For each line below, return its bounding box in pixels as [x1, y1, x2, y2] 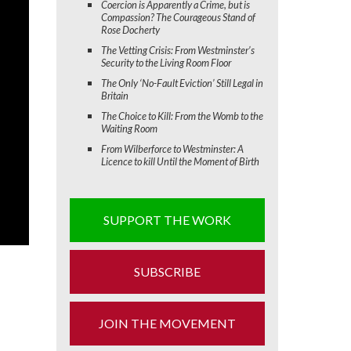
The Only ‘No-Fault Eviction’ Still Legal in [100, 77, 263, 90]
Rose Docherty [100, 24, 160, 37]
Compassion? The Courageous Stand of [100, 11, 255, 24]
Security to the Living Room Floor [100, 56, 231, 70]
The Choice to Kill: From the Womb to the [100, 110, 263, 123]
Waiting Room [100, 122, 157, 136]
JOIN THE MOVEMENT [98, 316, 236, 331]
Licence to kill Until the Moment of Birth [100, 155, 259, 168]
